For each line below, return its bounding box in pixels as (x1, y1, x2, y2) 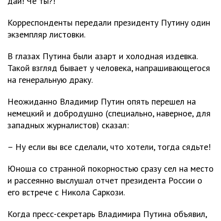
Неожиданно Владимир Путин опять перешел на (7, 96, 196, 107)
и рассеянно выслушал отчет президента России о (7, 175, 202, 186)
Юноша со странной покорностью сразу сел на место (7, 163, 214, 174)
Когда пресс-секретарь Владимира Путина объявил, (7, 208, 207, 220)
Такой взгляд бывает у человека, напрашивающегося (7, 62, 210, 74)
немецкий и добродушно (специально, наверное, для (7, 108, 211, 119)
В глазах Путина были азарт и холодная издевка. (7, 50, 197, 62)
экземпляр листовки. (7, 29, 85, 40)
